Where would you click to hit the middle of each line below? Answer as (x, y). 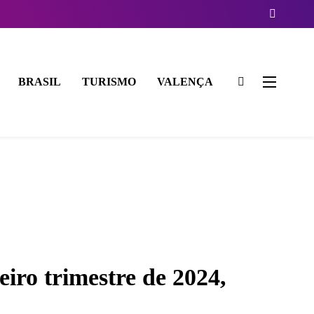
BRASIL (39, 82)
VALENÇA (185, 82)
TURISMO (109, 82)
